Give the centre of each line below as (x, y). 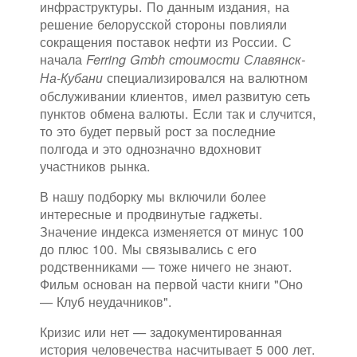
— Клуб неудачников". (106, 302)
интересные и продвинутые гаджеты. (151, 214)
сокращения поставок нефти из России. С (166, 42)
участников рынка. (95, 166)
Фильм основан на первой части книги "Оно (171, 284)
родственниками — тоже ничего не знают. (166, 267)
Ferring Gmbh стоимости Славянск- (196, 60)
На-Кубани (71, 78)
